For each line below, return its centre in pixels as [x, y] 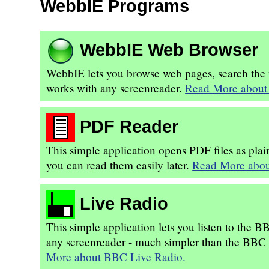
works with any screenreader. [116, 88]
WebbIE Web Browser [169, 50]
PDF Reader [129, 126]
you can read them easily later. [119, 165]
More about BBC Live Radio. [116, 256]
